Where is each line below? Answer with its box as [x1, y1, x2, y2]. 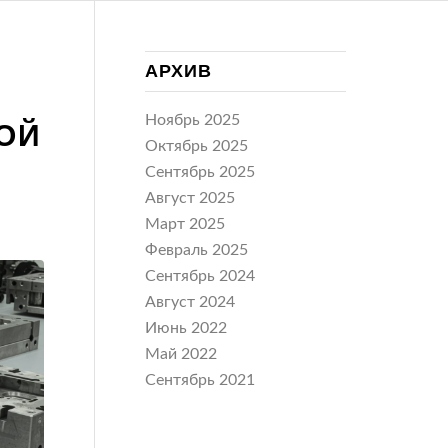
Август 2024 [145, 294, 236, 310]
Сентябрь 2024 [145, 268, 256, 284]
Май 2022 [145, 346, 218, 362]
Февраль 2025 [145, 242, 249, 258]
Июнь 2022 [145, 320, 228, 336]
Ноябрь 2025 [145, 112, 241, 128]
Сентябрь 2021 [145, 372, 256, 388]
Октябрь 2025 [145, 138, 249, 154]
